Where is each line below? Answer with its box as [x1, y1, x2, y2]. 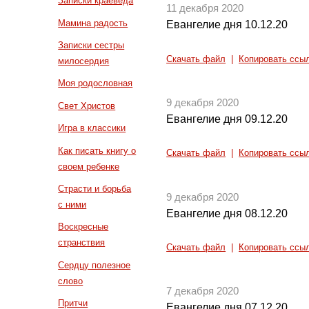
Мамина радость [58, 17, 128, 28]
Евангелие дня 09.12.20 [166, 113, 288, 126]
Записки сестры [58, 39, 125, 50]
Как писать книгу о [58, 145, 137, 156]
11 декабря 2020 [166, 3, 244, 14]
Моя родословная [58, 78, 133, 89]
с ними [58, 199, 87, 210]
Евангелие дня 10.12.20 [166, 19, 288, 31]
